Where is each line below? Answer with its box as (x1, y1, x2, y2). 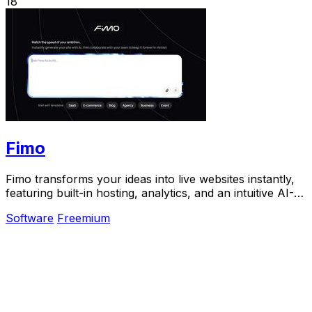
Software (6, 210, 54, 225)
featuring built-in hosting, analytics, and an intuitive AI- (6, 185, 294, 200)
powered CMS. (6, 199, 84, 214)
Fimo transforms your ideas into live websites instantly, (6, 171, 295, 186)
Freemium (57, 210, 110, 225)
